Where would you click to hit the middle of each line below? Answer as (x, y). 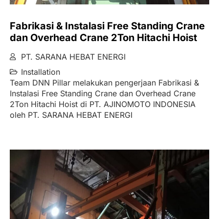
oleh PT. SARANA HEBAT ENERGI (71, 115)
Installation (40, 72)
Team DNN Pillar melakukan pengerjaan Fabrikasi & (104, 83)
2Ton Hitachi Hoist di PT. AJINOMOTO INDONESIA (103, 104)
